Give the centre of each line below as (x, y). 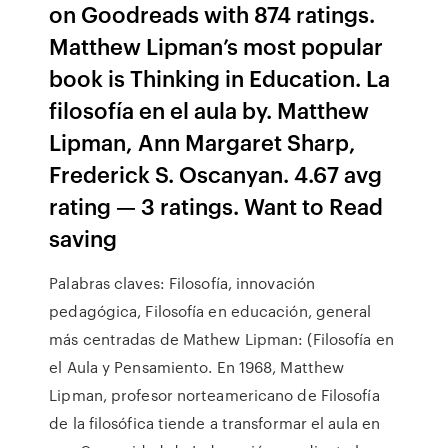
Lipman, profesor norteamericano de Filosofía (214, 395)
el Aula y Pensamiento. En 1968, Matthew (197, 367)
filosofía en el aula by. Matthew (209, 109)
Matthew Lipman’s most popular (216, 45)
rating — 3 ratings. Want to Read (216, 205)
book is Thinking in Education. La (220, 77)
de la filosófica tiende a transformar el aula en (215, 423)
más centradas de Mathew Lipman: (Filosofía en (221, 339)
